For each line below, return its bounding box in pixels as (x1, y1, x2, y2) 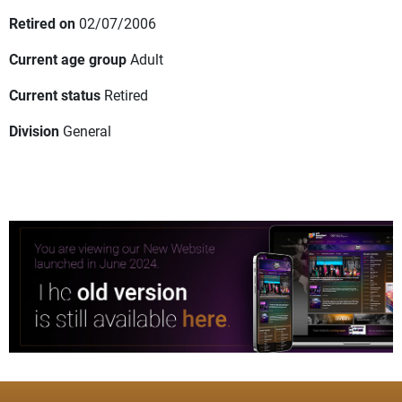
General (63, 121, 111, 141)
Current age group (9, 49, 127, 69)
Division (9, 121, 59, 141)
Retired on (9, 13, 75, 33)
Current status (9, 85, 100, 105)
